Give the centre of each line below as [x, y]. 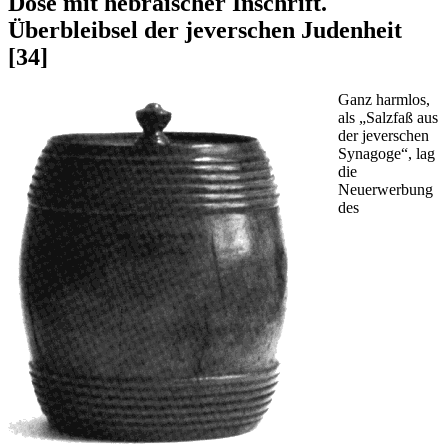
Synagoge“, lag [386, 154]
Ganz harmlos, [384, 100]
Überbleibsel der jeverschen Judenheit [205, 30]
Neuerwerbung [385, 190]
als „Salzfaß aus [388, 118]
